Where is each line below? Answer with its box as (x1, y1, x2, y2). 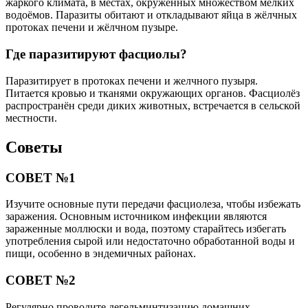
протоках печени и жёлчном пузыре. (5, 21, 178, 34)
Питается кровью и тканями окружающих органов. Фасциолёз (5, 87, 300, 99)
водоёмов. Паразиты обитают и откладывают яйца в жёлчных (5, 9, 297, 21)
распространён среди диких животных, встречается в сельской (5, 99, 300, 111)
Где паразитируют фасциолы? (5, 47, 187, 61)
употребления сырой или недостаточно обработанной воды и (5, 235, 295, 247)
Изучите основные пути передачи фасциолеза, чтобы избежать (5, 198, 300, 210)
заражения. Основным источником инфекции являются (5, 210, 267, 223)
